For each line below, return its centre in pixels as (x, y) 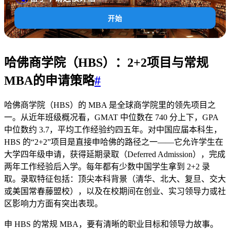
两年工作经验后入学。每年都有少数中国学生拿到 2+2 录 (107, 167)
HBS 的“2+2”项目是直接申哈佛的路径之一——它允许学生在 (114, 142)
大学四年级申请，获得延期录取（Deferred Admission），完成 (115, 155)
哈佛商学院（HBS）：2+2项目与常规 (106, 62)
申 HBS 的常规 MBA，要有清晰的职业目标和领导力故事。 (111, 224)
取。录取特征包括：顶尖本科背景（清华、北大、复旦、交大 (115, 179)
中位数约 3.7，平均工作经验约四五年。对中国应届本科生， (113, 130)
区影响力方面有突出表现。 (53, 204)
